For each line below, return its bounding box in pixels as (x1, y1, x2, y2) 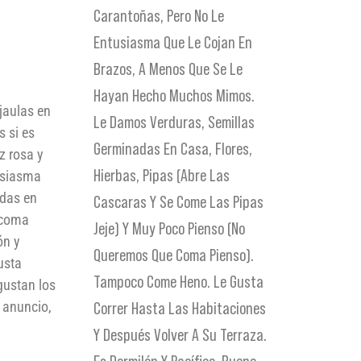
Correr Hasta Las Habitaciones (93, 298, 267, 319)
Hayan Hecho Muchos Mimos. (93, 85, 255, 106)
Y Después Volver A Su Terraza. (93, 325, 268, 346)
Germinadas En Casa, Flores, (93, 139, 253, 160)
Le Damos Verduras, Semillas (93, 112, 255, 133)
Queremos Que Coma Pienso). (93, 245, 255, 266)
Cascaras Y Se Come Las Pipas (93, 192, 264, 213)
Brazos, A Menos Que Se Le (93, 59, 243, 80)
